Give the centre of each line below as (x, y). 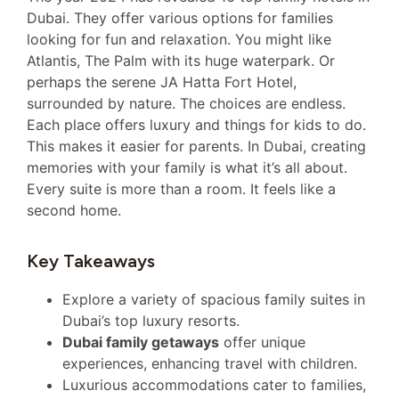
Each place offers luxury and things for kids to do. (196, 124)
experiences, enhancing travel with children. (210, 363)
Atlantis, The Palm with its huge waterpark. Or (181, 60)
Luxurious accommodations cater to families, (214, 384)
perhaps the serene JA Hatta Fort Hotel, (162, 81)
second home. (74, 210)
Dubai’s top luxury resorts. (151, 320)
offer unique (262, 342)
